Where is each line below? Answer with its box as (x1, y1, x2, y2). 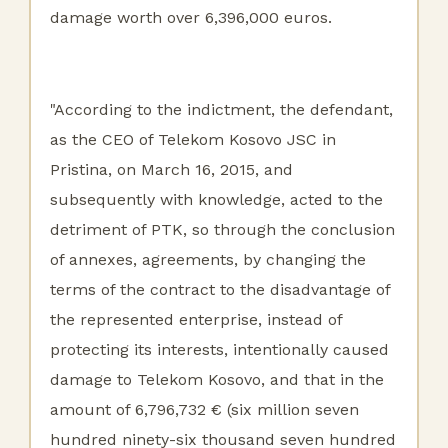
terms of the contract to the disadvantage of (50, 280, 390, 299)
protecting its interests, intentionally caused (50, 340, 389, 359)
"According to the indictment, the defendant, (50, 100, 393, 119)
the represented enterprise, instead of (50, 310, 342, 329)
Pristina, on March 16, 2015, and (50, 160, 293, 179)
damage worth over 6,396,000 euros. (50, 8, 332, 27)
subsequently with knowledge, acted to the (50, 190, 383, 209)
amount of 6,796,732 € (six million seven (50, 400, 359, 419)
